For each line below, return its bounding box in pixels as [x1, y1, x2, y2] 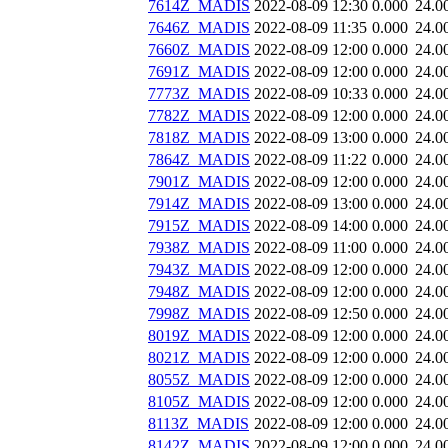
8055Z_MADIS [148, 371, 250, 389]
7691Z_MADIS [148, 63, 250, 81]
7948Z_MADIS [148, 283, 250, 301]
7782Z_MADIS [148, 107, 250, 125]
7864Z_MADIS [148, 151, 250, 169]
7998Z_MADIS [148, 305, 250, 323]
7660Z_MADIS [148, 41, 250, 59]
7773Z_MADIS [148, 85, 250, 103]
